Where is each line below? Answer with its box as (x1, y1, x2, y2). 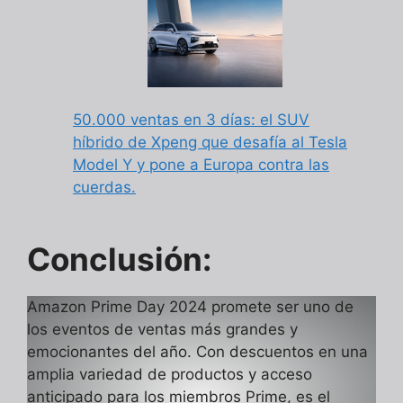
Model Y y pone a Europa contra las (73, 155, 329, 174)
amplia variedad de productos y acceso (27, 365, 312, 384)
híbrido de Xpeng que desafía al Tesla (73, 132, 347, 151)
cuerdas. (73, 177, 136, 196)
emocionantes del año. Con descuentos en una (27, 343, 368, 362)
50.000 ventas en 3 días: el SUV (73, 110, 309, 129)
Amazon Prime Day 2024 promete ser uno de (27, 298, 354, 317)
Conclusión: (27, 240, 211, 279)
